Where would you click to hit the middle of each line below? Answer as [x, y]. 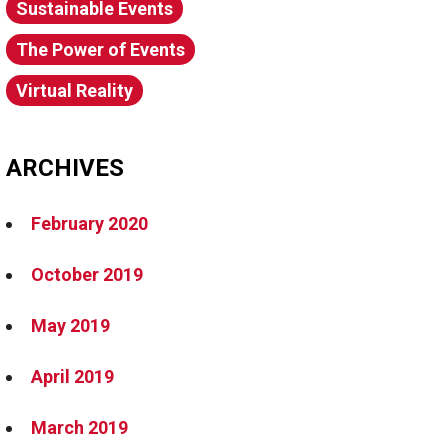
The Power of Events [100, 49]
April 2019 [72, 376]
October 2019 [87, 274]
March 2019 [79, 427]
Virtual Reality [74, 90]
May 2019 [70, 325]
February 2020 [89, 223]
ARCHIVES [65, 168]
